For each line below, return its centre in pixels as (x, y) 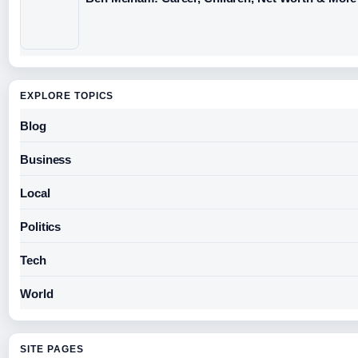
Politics (41, 226)
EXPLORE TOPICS (67, 95)
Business (46, 159)
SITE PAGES (52, 349)
